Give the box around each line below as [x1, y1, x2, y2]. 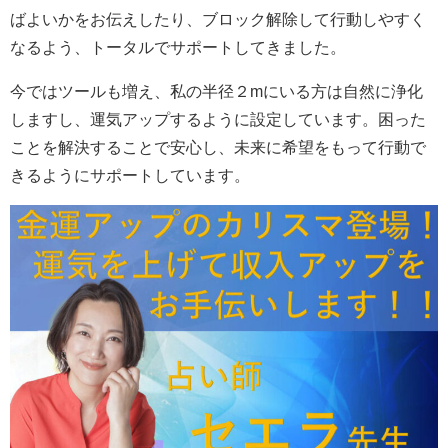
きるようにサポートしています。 [10, 167, 250, 184]
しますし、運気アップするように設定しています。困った [10, 111, 426, 128]
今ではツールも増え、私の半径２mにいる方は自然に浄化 [10, 83, 423, 100]
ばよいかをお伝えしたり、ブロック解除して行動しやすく [10, 11, 426, 28]
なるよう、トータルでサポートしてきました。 [10, 39, 346, 56]
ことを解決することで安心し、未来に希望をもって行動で [10, 139, 426, 156]
